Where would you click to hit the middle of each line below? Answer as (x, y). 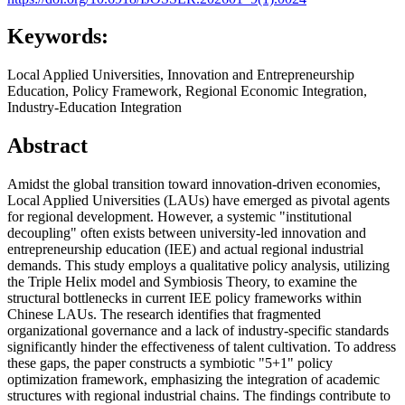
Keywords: (58, 37)
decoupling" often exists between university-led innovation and (187, 233)
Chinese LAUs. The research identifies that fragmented (164, 315)
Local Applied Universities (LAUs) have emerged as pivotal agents (198, 201)
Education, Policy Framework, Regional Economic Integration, (187, 91)
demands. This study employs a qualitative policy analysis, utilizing (198, 266)
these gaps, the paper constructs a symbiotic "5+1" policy (170, 363)
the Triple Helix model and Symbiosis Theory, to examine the (182, 282)
